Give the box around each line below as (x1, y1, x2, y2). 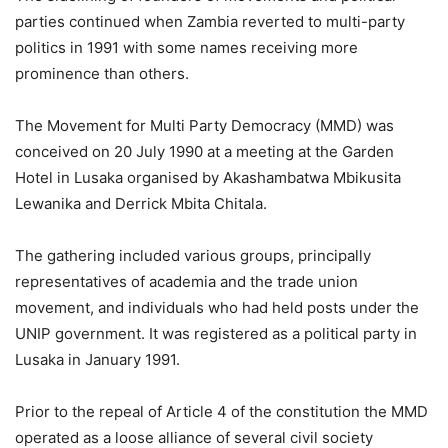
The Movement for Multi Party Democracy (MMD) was (15, 116, 394, 136)
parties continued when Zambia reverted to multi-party (15, 12, 405, 32)
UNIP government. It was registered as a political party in (15, 324, 417, 344)
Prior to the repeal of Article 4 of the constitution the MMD (15, 402, 428, 422)
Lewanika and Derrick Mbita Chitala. (15, 194, 267, 214)
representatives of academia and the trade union (15, 272, 358, 292)
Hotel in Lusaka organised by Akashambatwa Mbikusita (15, 168, 401, 188)
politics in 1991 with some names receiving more (15, 38, 358, 58)
